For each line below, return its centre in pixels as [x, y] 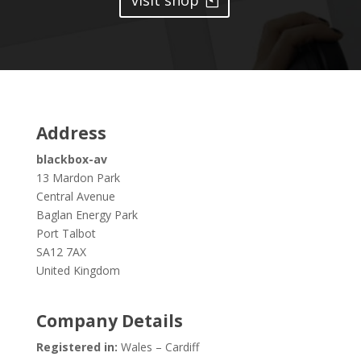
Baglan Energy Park [87, 215]
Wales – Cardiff [158, 347]
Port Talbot [66, 234]
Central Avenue [75, 197]
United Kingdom [78, 271]
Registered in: [77, 347]
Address [71, 133]
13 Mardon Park [78, 178]
